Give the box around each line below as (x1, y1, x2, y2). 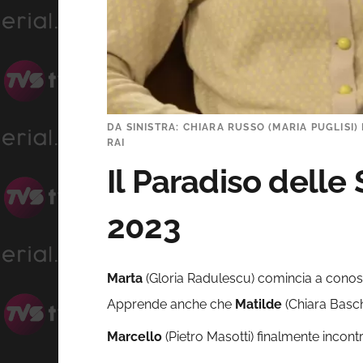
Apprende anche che (107, 297, 235, 313)
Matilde (235, 297, 282, 313)
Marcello (107, 329, 162, 345)
